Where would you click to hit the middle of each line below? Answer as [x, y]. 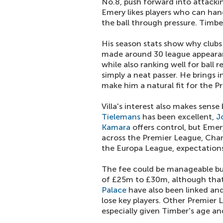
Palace [114, 190]
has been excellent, [178, 117]
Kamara [116, 127]
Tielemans [121, 117]
